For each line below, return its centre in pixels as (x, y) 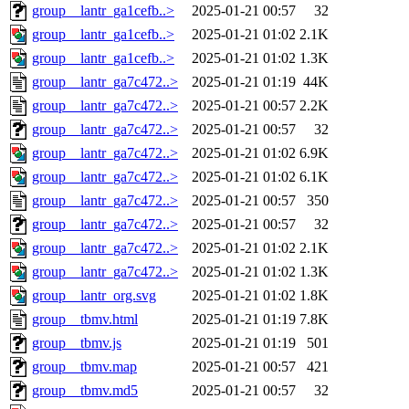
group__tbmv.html (85, 320)
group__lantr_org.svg (94, 296)
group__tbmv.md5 (85, 391)
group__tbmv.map (84, 367)
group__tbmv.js (77, 343)
